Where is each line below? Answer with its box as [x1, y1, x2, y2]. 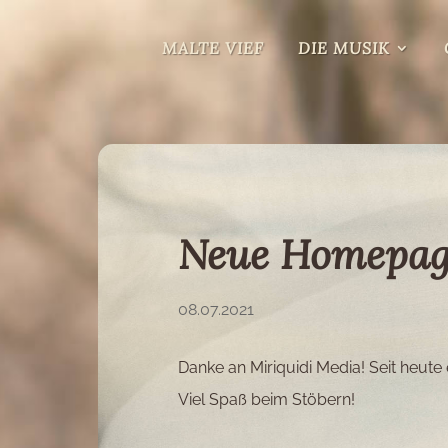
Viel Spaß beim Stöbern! [177, 390, 355, 410]
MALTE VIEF [162, 37, 264, 59]
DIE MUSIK [298, 37, 390, 59]
